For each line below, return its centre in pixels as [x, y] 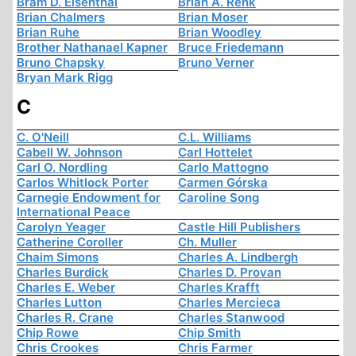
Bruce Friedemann [231, 48]
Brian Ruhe [48, 33]
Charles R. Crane [65, 318]
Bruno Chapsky [61, 63]
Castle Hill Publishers [239, 227]
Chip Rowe [48, 333]
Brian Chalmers [61, 17]
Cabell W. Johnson [70, 153]
